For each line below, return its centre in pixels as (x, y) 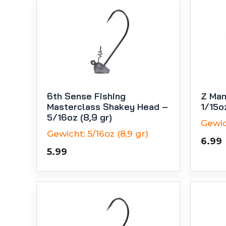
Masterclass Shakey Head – (107, 106)
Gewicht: (66, 133)
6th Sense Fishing (86, 96)
